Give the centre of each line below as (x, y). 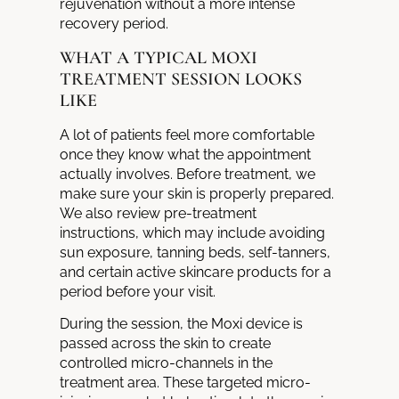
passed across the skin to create (166, 344)
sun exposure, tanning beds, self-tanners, (195, 252)
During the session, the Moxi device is (182, 324)
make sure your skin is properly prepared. (197, 193)
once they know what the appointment (186, 154)
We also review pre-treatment (159, 213)
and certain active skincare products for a (196, 272)
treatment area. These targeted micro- (186, 383)
